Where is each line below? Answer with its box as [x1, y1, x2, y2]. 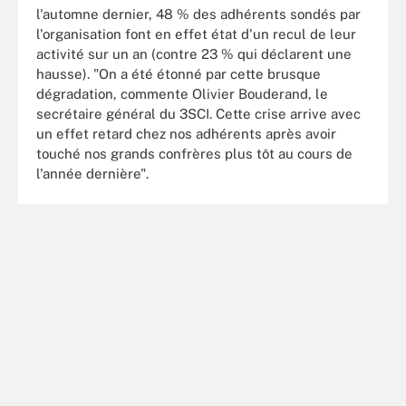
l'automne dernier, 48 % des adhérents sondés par [36, 5, 361, 22]
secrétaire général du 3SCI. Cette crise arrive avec [36, 105, 361, 121]
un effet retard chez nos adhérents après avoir [36, 125, 336, 141]
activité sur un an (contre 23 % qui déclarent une [36, 45, 352, 62]
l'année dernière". [36, 165, 149, 181]
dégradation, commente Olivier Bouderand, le [36, 85, 328, 101]
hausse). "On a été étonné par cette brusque [36, 65, 321, 82]
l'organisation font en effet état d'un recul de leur [36, 25, 356, 42]
